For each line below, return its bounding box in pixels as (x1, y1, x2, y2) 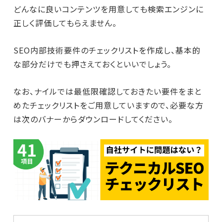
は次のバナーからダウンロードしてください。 (13, 113, 173, 125)
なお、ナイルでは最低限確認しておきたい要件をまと (13, 85, 202, 97)
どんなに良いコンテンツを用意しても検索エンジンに (13, 3, 204, 15)
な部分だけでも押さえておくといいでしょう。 (13, 58, 171, 70)
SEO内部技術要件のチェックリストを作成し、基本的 (13, 44, 201, 56)
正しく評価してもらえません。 (13, 17, 117, 29)
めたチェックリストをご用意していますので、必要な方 (13, 99, 204, 111)
